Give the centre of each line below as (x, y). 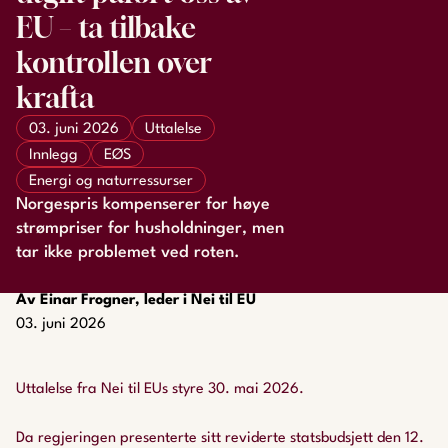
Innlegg (53, 155)
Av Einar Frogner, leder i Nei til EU (136, 300)
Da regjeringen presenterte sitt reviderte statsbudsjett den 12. (220, 438)
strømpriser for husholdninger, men (150, 228)
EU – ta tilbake (106, 27)
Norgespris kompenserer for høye (143, 204)
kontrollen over (114, 62)
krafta (55, 97)
